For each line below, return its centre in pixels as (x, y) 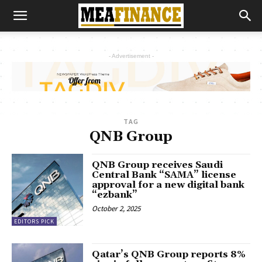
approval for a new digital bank (168, 185)
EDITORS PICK (34, 221)
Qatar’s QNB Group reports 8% (169, 254)
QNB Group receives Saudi (158, 165)
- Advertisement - (131, 56)
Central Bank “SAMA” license (164, 175)
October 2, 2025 (116, 209)
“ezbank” (115, 195)
